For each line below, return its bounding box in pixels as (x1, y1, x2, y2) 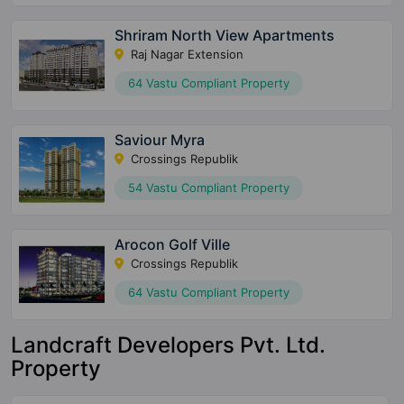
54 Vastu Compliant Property (128, 179, 290, 195)
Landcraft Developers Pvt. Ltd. (11, 331, 326, 358)
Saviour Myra (115, 130, 206, 149)
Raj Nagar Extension (127, 46, 244, 61)
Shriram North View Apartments (115, 25, 335, 44)
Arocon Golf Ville (115, 234, 231, 253)
